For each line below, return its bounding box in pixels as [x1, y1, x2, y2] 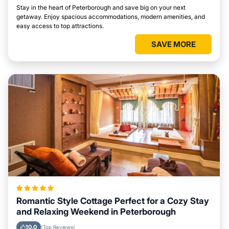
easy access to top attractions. [16, 22, 104, 30]
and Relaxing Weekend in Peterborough [16, 207, 176, 217]
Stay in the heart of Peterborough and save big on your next [16, 4, 186, 11]
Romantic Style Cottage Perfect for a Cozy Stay [16, 196, 209, 206]
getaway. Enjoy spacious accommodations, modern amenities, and [16, 13, 205, 20]
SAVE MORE [151, 39, 196, 49]
